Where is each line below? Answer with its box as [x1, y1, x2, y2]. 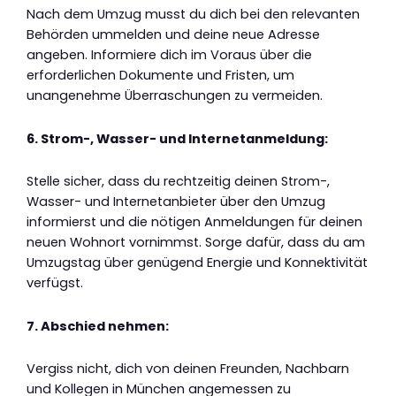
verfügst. [27, 274, 83, 293]
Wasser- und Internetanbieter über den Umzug [27, 193, 325, 211]
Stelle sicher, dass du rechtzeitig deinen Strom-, [27, 172, 330, 191]
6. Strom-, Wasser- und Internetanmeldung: [27, 129, 328, 148]
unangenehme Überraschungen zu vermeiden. [27, 87, 323, 105]
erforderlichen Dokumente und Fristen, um [27, 66, 294, 85]
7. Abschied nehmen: [27, 316, 169, 335]
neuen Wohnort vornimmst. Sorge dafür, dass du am [27, 233, 365, 252]
